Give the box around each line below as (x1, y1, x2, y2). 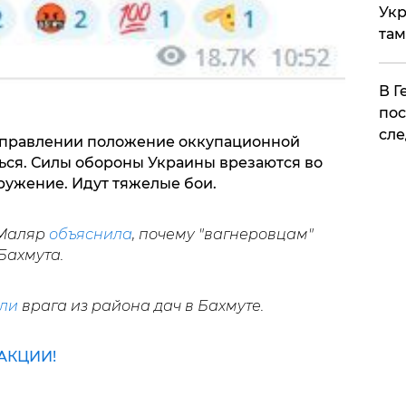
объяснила (48, 225, 132, 243)
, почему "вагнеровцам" (131, 225, 314, 243)
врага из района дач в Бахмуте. (17, 296, 264, 314)
